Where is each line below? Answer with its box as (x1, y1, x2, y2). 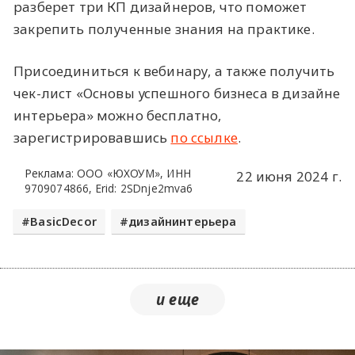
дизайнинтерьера (128, 213, 237, 229)
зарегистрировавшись (13, 128, 171, 147)
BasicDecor (30, 213, 97, 229)
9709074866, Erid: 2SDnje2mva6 (24, 180, 193, 196)
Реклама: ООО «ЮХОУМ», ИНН (24, 165, 191, 181)
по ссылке (170, 128, 238, 147)
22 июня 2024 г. (236, 166, 342, 185)
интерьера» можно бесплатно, (13, 106, 222, 125)
